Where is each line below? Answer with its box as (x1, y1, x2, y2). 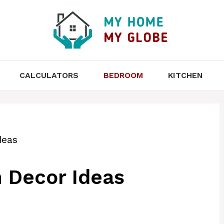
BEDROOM (103, 70, 143, 80)
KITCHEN (167, 70, 203, 80)
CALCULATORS (19, 70, 78, 80)
